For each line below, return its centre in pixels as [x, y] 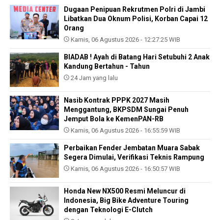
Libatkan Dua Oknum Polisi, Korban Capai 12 [136, 19]
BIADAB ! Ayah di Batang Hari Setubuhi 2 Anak [137, 57]
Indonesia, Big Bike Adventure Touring [126, 201]
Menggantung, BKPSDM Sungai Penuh [126, 110]
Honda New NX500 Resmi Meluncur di [125, 191]
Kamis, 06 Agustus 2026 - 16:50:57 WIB [125, 169]
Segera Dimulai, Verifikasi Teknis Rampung [134, 157]
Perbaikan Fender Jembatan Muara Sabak [132, 148]
